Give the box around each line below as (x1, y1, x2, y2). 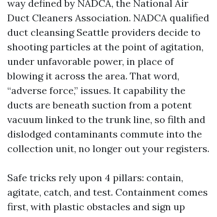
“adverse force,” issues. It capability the (7, 84, 186, 97)
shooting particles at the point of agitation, (7, 41, 203, 53)
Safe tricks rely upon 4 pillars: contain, (7, 171, 183, 184)
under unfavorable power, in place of (7, 55, 174, 68)
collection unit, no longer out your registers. (7, 142, 209, 155)
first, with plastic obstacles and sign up (7, 201, 185, 213)
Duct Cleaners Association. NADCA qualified (7, 12, 209, 24)
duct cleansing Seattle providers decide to (7, 26, 201, 39)
